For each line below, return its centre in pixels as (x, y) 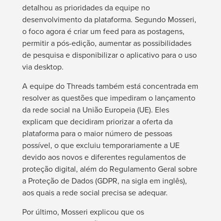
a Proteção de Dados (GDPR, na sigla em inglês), (104, 180)
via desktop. (43, 66)
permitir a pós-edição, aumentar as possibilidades (107, 43)
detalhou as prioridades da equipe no (86, 7)
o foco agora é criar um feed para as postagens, (103, 31)
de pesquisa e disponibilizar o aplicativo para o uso (109, 55)
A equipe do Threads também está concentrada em (110, 86)
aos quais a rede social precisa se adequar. (95, 192)
